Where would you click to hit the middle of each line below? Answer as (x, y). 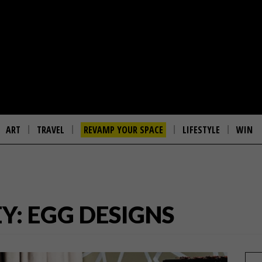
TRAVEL (51, 130)
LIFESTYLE (201, 130)
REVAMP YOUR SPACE (123, 130)
